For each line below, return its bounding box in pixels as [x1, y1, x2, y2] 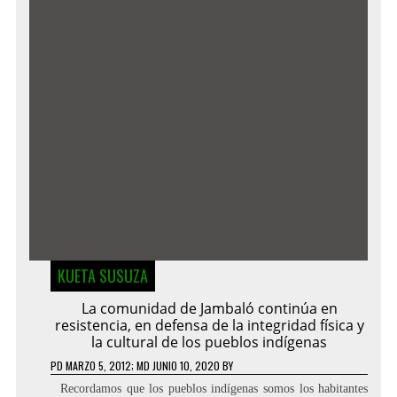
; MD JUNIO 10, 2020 [130, 358, 220, 374]
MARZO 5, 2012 [65, 358, 131, 374]
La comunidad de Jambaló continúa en [81, 299, 338, 319]
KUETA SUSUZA [57, 264, 148, 288]
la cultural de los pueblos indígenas [91, 332, 327, 353]
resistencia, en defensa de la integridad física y [54, 315, 364, 336]
